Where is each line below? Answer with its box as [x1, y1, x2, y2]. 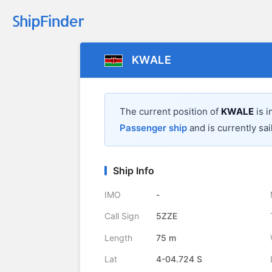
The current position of [120, 106, 221, 118]
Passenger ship [120, 122, 187, 134]
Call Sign [104, 211, 139, 222]
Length [104, 232, 132, 243]
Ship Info [113, 165, 154, 177]
